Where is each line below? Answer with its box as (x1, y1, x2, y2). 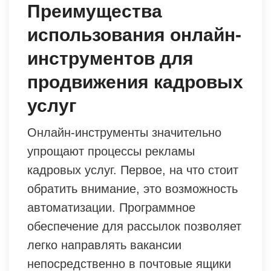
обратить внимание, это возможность (27, 181, 238, 195)
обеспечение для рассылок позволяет (27, 219, 241, 233)
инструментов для (27, 48, 194, 68)
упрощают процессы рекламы (27, 144, 195, 158)
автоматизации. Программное (27, 200, 195, 214)
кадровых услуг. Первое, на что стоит (27, 163, 238, 177)
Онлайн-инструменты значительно (27, 125, 221, 139)
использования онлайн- (27, 24, 241, 45)
